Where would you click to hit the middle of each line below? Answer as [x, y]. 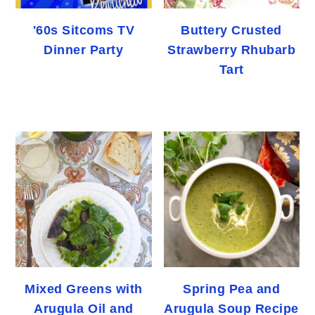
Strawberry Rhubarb [232, 50]
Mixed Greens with [84, 289]
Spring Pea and [232, 289]
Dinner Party [84, 50]
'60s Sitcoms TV [84, 30]
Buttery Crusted [231, 30]
